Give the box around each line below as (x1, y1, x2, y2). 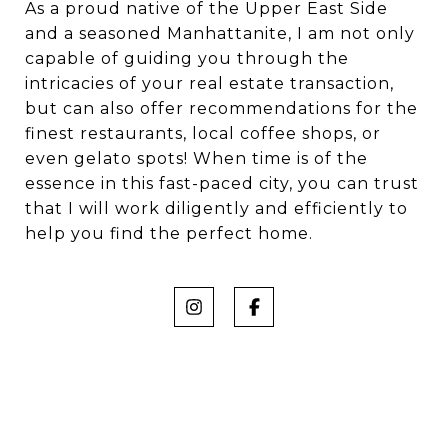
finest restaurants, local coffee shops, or (25, 123, 381, 143)
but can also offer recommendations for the (25, 98, 418, 118)
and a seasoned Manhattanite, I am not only (25, 23, 415, 43)
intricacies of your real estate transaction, (25, 73, 394, 93)
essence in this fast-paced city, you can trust (25, 173, 419, 193)
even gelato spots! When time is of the (25, 148, 368, 168)
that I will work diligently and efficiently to (25, 198, 408, 218)
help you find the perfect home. (25, 223, 313, 243)
